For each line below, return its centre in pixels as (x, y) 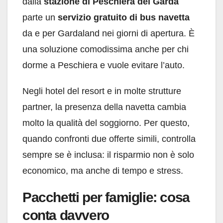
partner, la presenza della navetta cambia (104, 107)
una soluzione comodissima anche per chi (106, 50)
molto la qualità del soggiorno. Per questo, (106, 123)
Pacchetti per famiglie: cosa (106, 198)
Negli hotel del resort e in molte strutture (102, 91)
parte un (40, 18)
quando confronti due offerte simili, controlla (109, 139)
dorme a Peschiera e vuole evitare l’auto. (104, 65)
